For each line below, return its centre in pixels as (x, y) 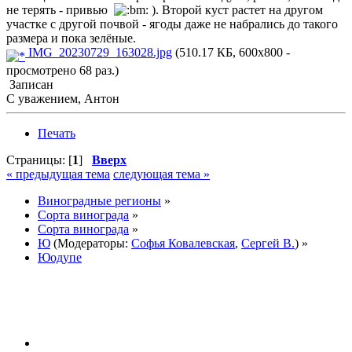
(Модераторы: (91, 244)
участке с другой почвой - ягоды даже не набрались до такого (172, 24)
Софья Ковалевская (183, 244)
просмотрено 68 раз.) (62, 71)
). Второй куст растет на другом (236, 10)
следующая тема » (161, 174)
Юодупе (60, 258)
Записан (30, 85)
